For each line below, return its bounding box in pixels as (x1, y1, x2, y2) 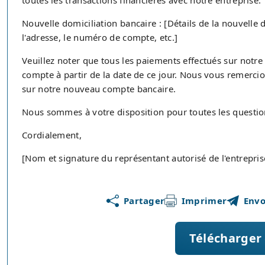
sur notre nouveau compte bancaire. (22, 83, 176, 95)
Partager (123, 195, 165, 206)
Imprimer (181, 195, 227, 206)
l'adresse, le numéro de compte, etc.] (22, 31, 178, 43)
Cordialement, (22, 129, 82, 141)
